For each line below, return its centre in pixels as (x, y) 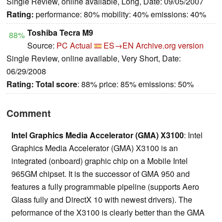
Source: (42, 46)
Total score (56, 84)
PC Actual (74, 46)
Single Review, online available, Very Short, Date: (94, 58)
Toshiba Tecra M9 (60, 33)
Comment (28, 113)
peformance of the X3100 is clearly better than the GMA (108, 213)
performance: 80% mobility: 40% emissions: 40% (120, 14)
